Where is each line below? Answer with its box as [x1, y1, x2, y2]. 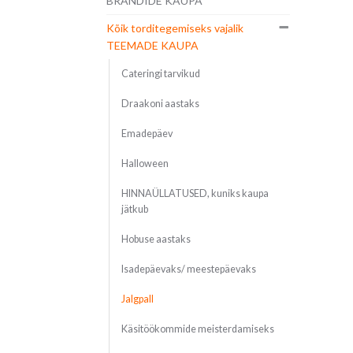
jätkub [121, 203, 148, 216]
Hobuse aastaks [121, 233, 191, 246]
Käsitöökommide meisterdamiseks [121, 323, 274, 336]
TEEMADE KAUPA [106, 39, 199, 53]
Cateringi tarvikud [121, 68, 200, 80]
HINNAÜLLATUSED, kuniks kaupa [121, 188, 269, 200]
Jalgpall [121, 293, 154, 306]
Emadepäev [121, 128, 173, 140]
